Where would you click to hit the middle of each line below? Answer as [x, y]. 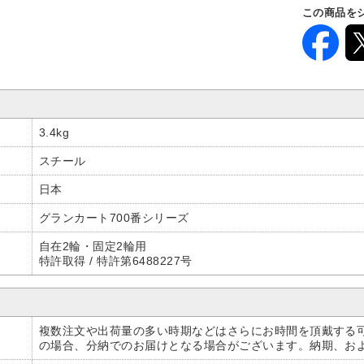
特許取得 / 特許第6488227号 [116, 261]
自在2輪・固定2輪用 [93, 247]
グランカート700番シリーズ [114, 218]
